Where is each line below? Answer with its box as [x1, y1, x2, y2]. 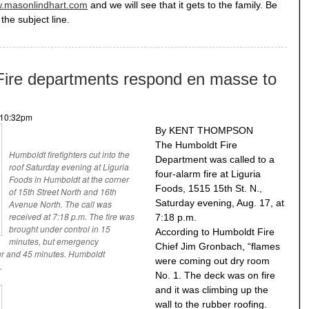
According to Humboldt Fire [155, 226, 275, 238]
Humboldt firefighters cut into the [9, 148, 130, 161]
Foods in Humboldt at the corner [9, 173, 129, 186]
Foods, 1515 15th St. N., [155, 183, 262, 195]
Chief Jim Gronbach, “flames [155, 241, 280, 252]
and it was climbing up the [155, 284, 268, 296]
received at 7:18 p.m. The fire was [9, 210, 134, 223]
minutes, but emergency [9, 235, 99, 248]
